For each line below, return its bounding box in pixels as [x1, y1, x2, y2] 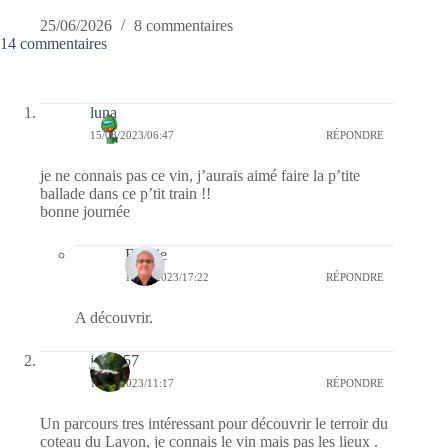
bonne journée [40, 203, 130, 221]
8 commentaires [134, 17, 233, 35]
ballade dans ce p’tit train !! [40, 185, 211, 203]
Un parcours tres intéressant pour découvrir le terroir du [40, 415, 388, 433]
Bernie [125, 246, 167, 264]
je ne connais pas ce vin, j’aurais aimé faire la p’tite [40, 167, 360, 185]
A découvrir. [75, 309, 153, 327]
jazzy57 [90, 352, 139, 370]
